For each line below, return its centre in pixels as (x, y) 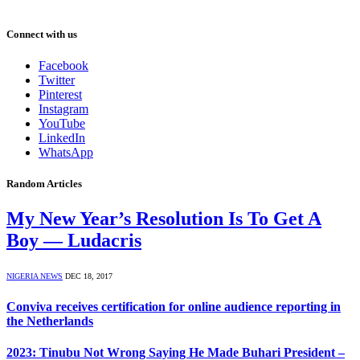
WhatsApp (66, 152)
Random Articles (44, 184)
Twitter (57, 80)
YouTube (62, 123)
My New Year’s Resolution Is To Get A (164, 219)
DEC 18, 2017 (89, 276)
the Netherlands (50, 321)
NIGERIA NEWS (35, 276)
